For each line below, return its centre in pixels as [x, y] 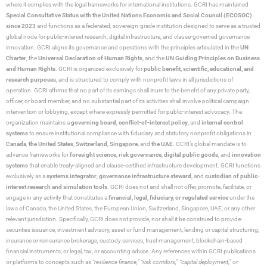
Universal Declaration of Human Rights [90, 58]
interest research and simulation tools [57, 187]
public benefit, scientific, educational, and [199, 69]
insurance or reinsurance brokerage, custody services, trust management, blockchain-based [124, 240]
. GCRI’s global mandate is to [210, 144]
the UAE [162, 144]
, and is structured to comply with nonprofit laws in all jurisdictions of [145, 79]
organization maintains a [38, 122]
